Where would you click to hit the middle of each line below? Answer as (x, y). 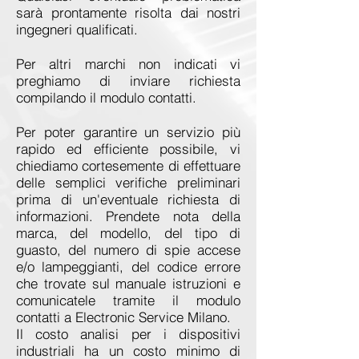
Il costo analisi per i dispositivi (128, 334)
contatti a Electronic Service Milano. (123, 317)
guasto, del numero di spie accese (128, 250)
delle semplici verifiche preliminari (128, 182)
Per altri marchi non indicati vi (128, 64)
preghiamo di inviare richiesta (128, 81)
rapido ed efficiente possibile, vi (128, 149)
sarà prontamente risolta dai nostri (128, 12)
